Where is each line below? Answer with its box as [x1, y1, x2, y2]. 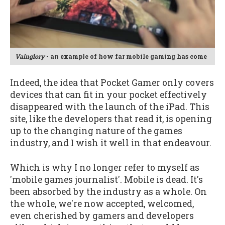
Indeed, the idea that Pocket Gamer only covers [10, 77, 214, 89]
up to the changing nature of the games [10, 125, 182, 137]
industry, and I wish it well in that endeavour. [10, 137, 211, 149]
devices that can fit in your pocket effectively [10, 89, 207, 101]
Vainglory [15, 52, 45, 60]
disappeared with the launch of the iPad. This [10, 101, 209, 113]
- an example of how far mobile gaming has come [45, 52, 207, 60]
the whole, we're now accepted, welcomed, [10, 197, 194, 209]
